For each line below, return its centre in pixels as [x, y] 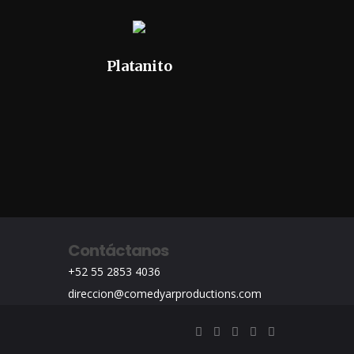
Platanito [139, 66]
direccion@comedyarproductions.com [165, 294]
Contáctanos [118, 250]
